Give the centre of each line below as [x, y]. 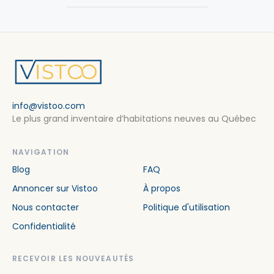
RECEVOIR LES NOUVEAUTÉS [73, 258]
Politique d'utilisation [187, 207]
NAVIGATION [41, 152]
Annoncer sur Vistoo [55, 188]
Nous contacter [46, 207]
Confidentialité [44, 226]
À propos [162, 188]
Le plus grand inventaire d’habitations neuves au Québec [134, 119]
